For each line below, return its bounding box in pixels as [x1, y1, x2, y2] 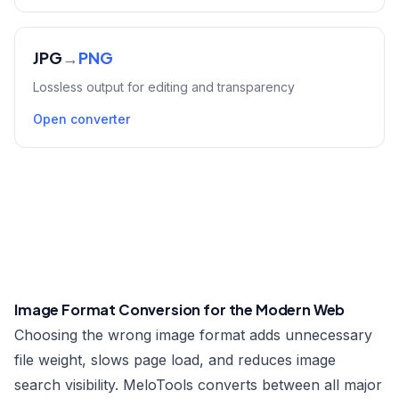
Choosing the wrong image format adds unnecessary [14, 326, 372, 344]
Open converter [33, 111, 130, 126]
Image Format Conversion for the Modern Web [14, 300, 346, 319]
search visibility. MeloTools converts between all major [14, 376, 382, 394]
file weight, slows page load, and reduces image [14, 351, 336, 369]
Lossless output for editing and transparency [33, 79, 295, 94]
